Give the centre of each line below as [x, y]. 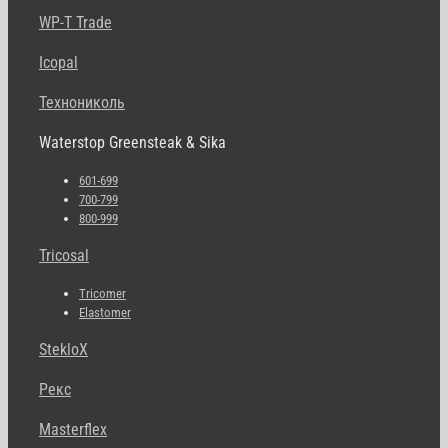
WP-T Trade [75, 22]
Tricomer [102, 293]
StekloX [63, 349]
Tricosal [64, 255]
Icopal [58, 62]
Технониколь [82, 102]
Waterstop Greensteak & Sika [132, 142]
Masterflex [73, 429]
